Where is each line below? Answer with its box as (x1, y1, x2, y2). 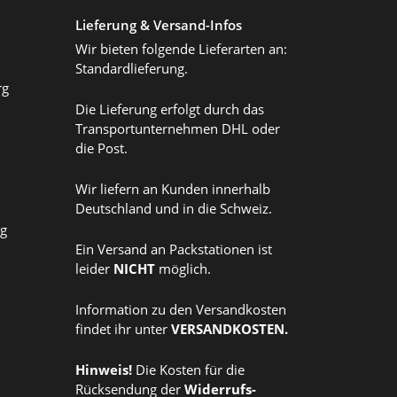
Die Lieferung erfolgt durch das (75, 100, 264, 119)
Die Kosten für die (136, 361, 245, 379)
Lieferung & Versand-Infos (75, 15, 242, 34)
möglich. (159, 260, 211, 278)
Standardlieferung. (75, 59, 188, 78)
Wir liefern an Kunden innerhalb (75, 180, 270, 198)
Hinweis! (75, 361, 136, 379)
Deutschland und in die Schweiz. (75, 199, 276, 218)
